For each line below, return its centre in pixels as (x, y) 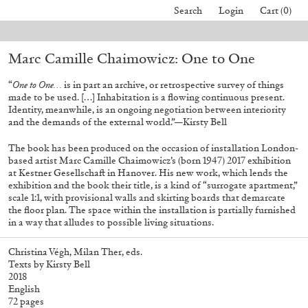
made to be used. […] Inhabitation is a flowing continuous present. (146, 97)
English (24, 289)
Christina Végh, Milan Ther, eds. (75, 252)
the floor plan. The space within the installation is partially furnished (152, 210)
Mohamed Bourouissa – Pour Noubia (165, 73)
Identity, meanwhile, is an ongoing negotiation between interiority (147, 110)
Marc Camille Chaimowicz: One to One (132, 58)
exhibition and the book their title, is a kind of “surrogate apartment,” (153, 185)
